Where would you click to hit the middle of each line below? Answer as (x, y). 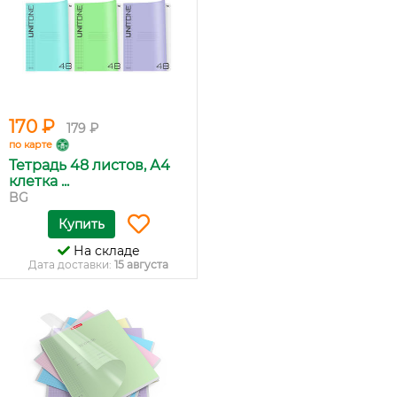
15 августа (141, 265)
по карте (31, 144)
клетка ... (39, 181)
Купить (81, 224)
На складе (105, 251)
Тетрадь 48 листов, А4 (90, 165)
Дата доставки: (71, 265)
